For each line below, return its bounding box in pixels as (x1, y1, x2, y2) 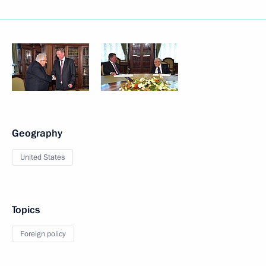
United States (20, 152, 65, 163)
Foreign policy (20, 229, 66, 239)
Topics (12, 203, 40, 217)
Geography (12, 126, 62, 140)
